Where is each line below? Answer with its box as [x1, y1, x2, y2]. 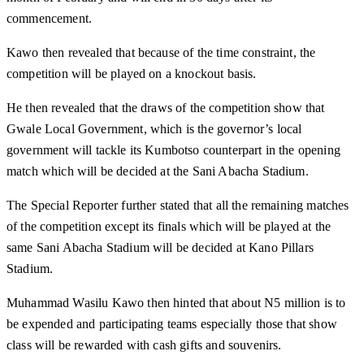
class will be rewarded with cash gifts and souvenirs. [6, 338, 282, 353]
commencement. [6, 11, 93, 26]
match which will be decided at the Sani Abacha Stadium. [6, 164, 309, 179]
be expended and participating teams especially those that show [6, 317, 337, 331]
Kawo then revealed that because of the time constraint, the [6, 45, 316, 60]
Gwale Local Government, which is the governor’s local [6, 122, 302, 136]
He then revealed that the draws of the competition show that [6, 101, 325, 115]
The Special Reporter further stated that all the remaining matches [6, 198, 349, 213]
